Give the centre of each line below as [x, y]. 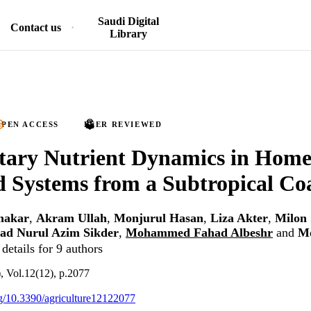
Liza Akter [239, 218]
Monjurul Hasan [159, 218]
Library [128, 34]
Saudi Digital [128, 21]
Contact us [36, 27]
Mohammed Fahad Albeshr [199, 233]
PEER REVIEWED [123, 124]
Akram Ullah [72, 218]
